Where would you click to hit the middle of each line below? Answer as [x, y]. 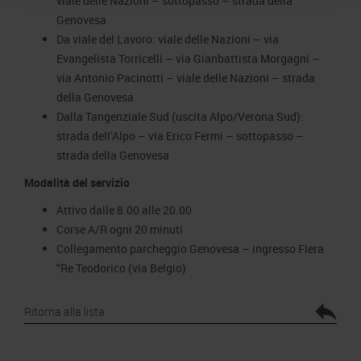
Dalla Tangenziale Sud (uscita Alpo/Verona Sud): [180, 116]
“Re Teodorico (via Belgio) [121, 268]
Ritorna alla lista [64, 311]
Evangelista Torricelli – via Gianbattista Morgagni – [188, 58]
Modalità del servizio [77, 183]
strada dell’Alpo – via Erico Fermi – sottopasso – [180, 136]
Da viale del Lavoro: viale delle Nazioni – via [168, 39]
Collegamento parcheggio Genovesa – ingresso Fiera [190, 249]
